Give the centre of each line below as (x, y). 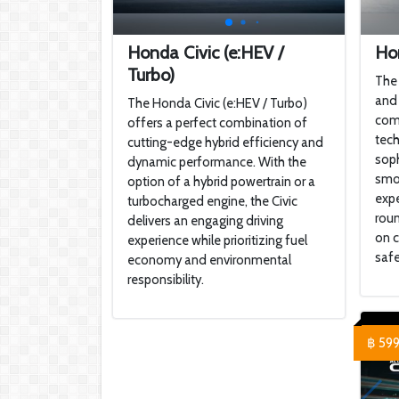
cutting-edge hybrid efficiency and (225, 142)
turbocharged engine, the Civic (212, 201)
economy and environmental (209, 260)
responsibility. (166, 280)
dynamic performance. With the (217, 162)
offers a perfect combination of (217, 123)
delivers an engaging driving (205, 221)
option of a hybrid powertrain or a (221, 182)
